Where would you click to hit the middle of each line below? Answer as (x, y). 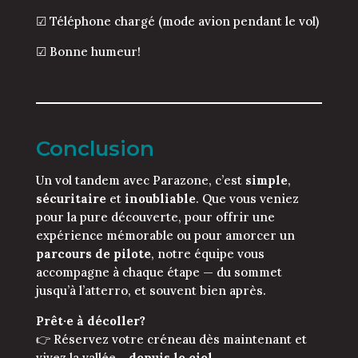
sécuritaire (71, 198)
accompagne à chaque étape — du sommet (159, 272)
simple (266, 180)
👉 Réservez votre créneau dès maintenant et (171, 339)
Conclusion (95, 148)
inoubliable (160, 198)
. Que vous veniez (247, 198)
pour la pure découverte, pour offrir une (155, 217)
